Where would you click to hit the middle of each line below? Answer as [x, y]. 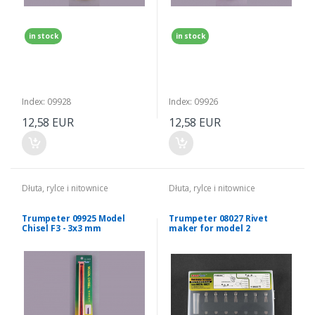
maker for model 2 [210, 229]
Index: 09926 [194, 102]
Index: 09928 [47, 102]
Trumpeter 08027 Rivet [218, 219]
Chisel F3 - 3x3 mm [62, 229]
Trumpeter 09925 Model [73, 219]
